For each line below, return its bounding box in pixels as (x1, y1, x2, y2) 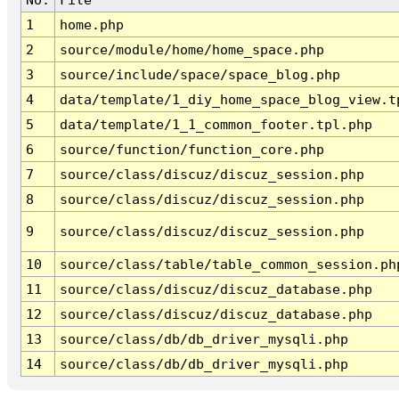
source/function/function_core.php (59, 142, 324, 158)
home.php (59, 17, 124, 33)
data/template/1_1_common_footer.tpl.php (59, 117, 372, 133)
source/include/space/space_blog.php (59, 67, 340, 83)
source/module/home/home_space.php (59, 42, 324, 58)
